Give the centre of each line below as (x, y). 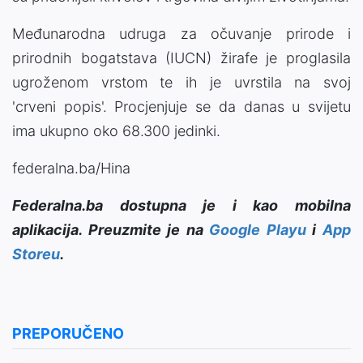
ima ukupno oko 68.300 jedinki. (116, 130)
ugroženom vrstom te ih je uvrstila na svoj (181, 82)
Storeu (36, 254)
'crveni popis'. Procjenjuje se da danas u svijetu (181, 106)
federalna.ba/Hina (71, 168)
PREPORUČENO (68, 333)
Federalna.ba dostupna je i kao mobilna (181, 205)
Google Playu (258, 229)
